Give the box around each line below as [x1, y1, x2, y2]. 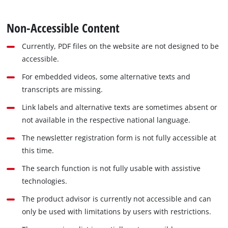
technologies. [22, 176, 68, 186]
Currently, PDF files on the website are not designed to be [22, 41, 219, 51]
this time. [22, 146, 54, 156]
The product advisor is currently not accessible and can [22, 194, 212, 204]
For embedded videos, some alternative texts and [22, 72, 191, 82]
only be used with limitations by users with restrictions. [22, 207, 212, 217]
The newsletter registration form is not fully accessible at [22, 133, 217, 143]
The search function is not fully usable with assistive [22, 163, 201, 174]
